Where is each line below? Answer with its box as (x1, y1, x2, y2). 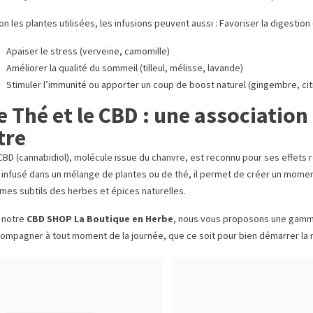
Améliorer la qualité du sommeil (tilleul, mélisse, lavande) (6, 61, 243, 75)
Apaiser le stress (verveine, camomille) (6, 45, 170, 58)
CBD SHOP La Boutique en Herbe (27, 212, 173, 226)
